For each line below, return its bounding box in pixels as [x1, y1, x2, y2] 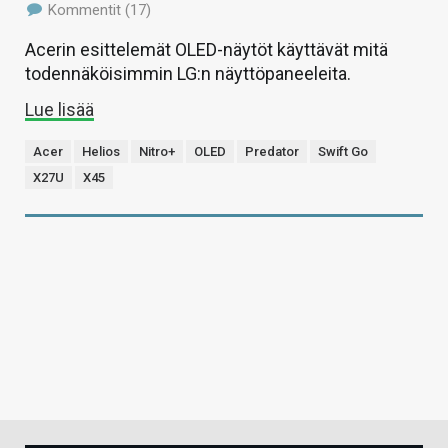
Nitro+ [139, 143, 175, 159]
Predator [245, 143, 299, 159]
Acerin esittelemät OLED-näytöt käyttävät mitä [25, 38, 388, 60]
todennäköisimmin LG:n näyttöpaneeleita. [25, 62, 351, 84]
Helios [82, 143, 120, 159]
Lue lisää [25, 98, 94, 120]
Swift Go [318, 143, 368, 159]
